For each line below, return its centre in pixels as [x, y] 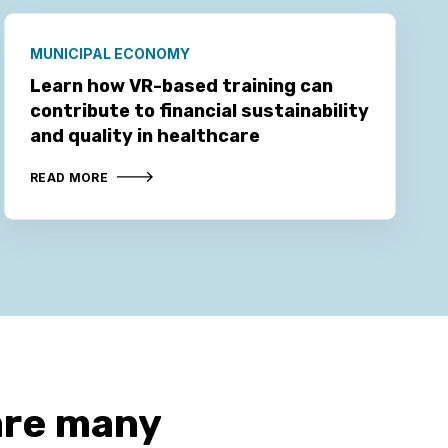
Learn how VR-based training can [181, 85]
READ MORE [69, 177]
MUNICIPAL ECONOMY [109, 53]
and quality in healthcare [144, 135]
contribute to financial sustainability [199, 110]
